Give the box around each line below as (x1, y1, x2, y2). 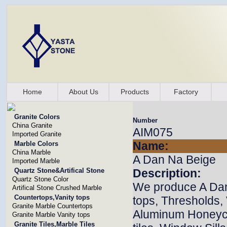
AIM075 (133, 126, 173, 139)
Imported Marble (12, 157, 60, 165)
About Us (68, 88, 98, 96)
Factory (173, 88, 198, 96)
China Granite (12, 122, 52, 129)
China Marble (12, 148, 51, 156)
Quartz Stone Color (12, 175, 68, 183)
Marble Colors (14, 140, 58, 147)
